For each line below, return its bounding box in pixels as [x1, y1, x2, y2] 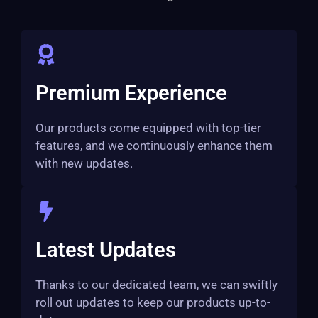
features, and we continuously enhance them [35, 138, 273, 153]
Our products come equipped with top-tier [35, 121, 261, 135]
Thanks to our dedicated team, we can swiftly [35, 278, 278, 292]
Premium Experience [35, 81, 227, 105]
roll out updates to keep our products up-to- [35, 295, 270, 309]
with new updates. [35, 156, 133, 170]
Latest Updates [35, 238, 176, 262]
